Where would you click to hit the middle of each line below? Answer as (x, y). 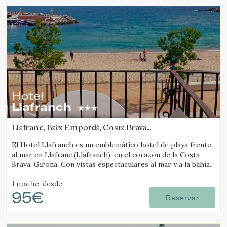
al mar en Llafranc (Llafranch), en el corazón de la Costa (106, 155)
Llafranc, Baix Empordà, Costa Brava (79, 127)
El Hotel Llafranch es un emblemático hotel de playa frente (111, 145)
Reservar (182, 198)
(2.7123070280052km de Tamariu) (77, 136)
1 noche (25, 184)
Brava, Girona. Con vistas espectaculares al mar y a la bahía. (111, 164)
